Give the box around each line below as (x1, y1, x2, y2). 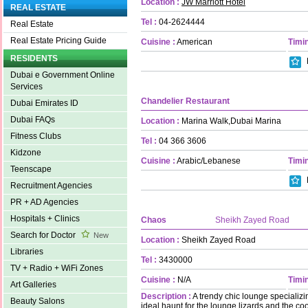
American (175, 36, 212, 47)
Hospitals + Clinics (10, 214, 80, 224)
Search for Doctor (10, 230, 78, 241)
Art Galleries (10, 280, 56, 290)
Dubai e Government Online (10, 70, 115, 80)
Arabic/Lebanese (175, 155, 241, 166)
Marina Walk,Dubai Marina (179, 115, 281, 126)
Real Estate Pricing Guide (10, 36, 107, 46)
